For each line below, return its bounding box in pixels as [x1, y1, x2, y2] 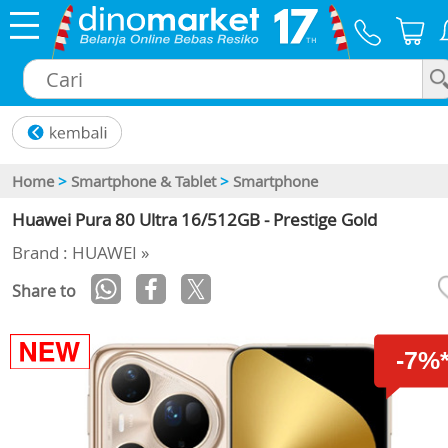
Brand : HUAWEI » [12, 241, 149, 265]
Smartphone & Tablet [71, 171, 216, 192]
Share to [12, 280, 76, 303]
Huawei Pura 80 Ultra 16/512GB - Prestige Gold [12, 208, 377, 232]
